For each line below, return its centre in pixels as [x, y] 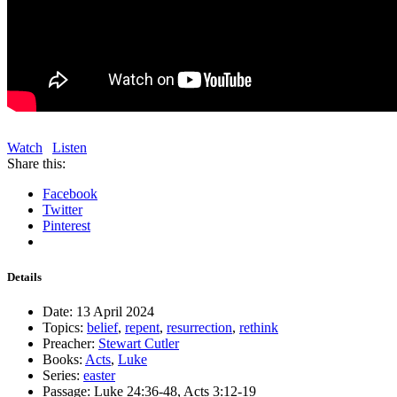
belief [102, 327]
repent [142, 327]
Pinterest [66, 226]
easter [99, 375]
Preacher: [69, 343]
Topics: [63, 327]
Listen [70, 148]
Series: [61, 375]
